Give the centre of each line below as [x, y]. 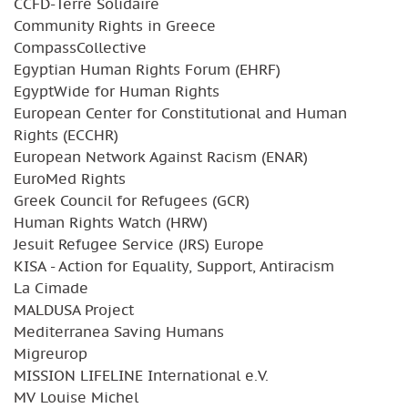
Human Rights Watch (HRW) [111, 222]
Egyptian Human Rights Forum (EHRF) [147, 69]
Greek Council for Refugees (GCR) [132, 200]
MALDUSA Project [74, 309]
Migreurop [51, 353]
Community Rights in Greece [115, 25]
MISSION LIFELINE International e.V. [141, 375]
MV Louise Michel [76, 397]
